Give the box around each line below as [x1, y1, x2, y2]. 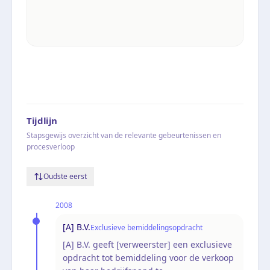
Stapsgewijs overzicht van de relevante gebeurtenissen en [27, 130, 221, 140]
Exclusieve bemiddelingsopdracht [90, 222, 202, 233]
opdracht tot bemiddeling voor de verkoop [63, 251, 234, 263]
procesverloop [27, 141, 75, 152]
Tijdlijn [27, 114, 57, 127]
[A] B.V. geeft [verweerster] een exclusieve [63, 238, 232, 250]
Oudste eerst [43, 171, 87, 181]
